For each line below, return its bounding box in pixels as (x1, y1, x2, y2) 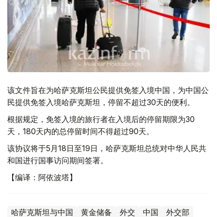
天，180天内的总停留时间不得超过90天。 (7, 126, 154, 136)
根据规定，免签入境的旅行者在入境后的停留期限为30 (7, 114, 195, 124)
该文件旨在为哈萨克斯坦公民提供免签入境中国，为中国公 (7, 85, 209, 95)
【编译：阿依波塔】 (7, 172, 77, 182)
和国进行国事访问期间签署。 (7, 155, 108, 165)
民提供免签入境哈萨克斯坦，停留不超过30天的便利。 (7, 97, 195, 107)
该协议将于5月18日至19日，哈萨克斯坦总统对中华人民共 (7, 143, 206, 153)
